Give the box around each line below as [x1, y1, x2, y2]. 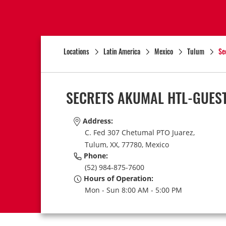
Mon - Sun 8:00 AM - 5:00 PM [84, 185, 182, 195]
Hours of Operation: [81, 173, 153, 183]
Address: [80, 116, 113, 126]
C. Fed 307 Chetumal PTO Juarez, [84, 128, 195, 138]
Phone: [81, 150, 108, 160]
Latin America [103, 46, 140, 56]
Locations [63, 46, 89, 56]
